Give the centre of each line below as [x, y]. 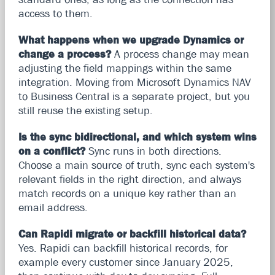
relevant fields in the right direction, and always [130, 179]
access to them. [55, 13]
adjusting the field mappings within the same [125, 68]
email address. [53, 207]
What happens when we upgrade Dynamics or [131, 40]
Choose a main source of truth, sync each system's [136, 165]
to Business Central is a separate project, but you [134, 96]
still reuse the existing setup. [85, 110]
